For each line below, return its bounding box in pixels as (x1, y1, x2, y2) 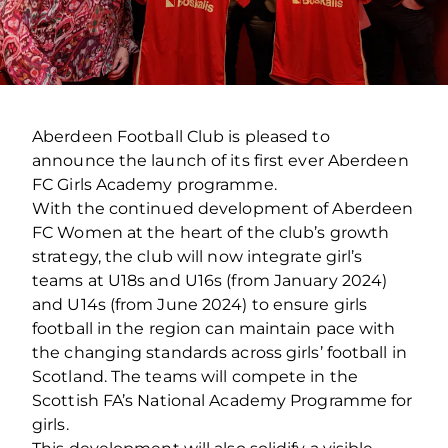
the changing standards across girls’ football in (32, 342, 407, 362)
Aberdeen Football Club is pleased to (32, 126, 330, 146)
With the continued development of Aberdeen (32, 198, 414, 218)
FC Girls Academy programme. (32, 174, 277, 194)
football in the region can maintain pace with (32, 318, 396, 338)
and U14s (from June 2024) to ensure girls (32, 294, 368, 314)
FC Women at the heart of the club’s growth (32, 222, 390, 242)
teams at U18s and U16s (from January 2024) (32, 270, 388, 290)
